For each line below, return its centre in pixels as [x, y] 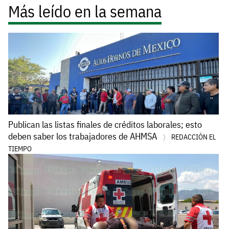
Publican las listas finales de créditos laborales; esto [105, 125]
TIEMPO [20, 149]
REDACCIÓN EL [193, 137]
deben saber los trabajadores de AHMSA [84, 136]
